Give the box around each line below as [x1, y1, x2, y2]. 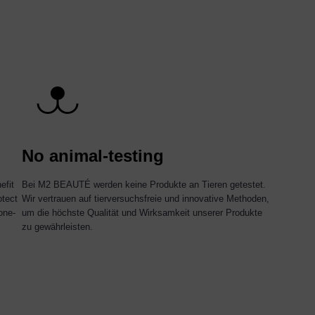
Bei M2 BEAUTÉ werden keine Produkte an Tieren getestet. [21, 179, 266, 191]
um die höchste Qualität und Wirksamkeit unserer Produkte [21, 207, 262, 219]
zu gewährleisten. [21, 221, 93, 233]
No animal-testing [21, 146, 164, 166]
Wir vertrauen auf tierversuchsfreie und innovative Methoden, [21, 193, 269, 205]
